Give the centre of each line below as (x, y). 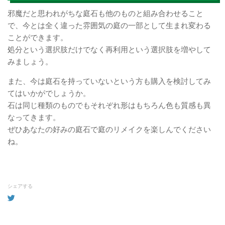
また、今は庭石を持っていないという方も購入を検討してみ (109, 81)
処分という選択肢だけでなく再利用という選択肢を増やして (109, 50)
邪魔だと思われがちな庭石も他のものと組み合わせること (105, 14)
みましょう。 (30, 62)
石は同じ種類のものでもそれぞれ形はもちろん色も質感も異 (109, 105)
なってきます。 (34, 118)
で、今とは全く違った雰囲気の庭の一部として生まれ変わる (109, 26)
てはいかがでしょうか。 (49, 93)
